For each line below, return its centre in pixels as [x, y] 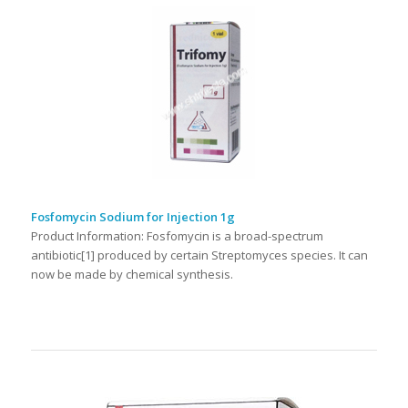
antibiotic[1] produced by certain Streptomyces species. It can [199, 255]
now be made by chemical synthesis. [132, 274]
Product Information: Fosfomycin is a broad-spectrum [177, 235]
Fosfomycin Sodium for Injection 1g [133, 216]
